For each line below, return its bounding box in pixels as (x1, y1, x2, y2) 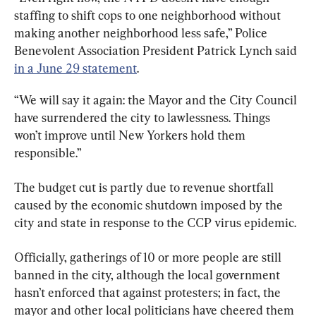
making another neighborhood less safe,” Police (14, 25, 270, 41)
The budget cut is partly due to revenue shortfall (14, 180, 276, 195)
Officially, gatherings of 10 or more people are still (14, 250, 284, 265)
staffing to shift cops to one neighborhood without (14, 8, 284, 23)
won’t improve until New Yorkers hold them (14, 128, 248, 143)
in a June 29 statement (14, 61, 137, 76)
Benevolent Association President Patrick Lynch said (14, 43, 300, 59)
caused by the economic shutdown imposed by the (14, 197, 286, 213)
